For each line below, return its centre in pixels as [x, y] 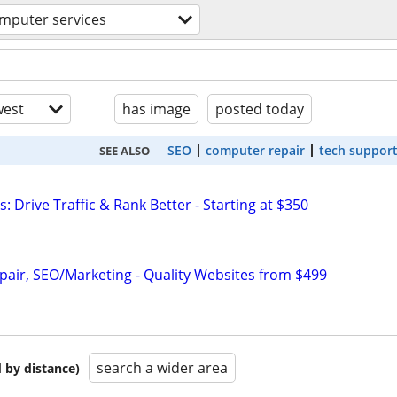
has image [156, 109]
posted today [260, 109]
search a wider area [162, 368]
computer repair [255, 150]
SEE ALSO [125, 150]
